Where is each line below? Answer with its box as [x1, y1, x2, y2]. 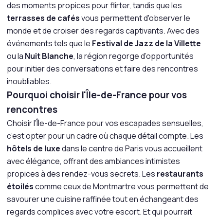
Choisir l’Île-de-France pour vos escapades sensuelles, [7, 118, 203, 128]
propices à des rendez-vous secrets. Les [7, 168, 157, 179]
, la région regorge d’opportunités [73, 51, 194, 61]
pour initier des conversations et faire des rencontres [7, 63, 198, 74]
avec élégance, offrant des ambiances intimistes [7, 156, 180, 166]
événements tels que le [7, 38, 92, 49]
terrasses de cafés [7, 13, 80, 23]
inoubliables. [7, 76, 52, 87]
